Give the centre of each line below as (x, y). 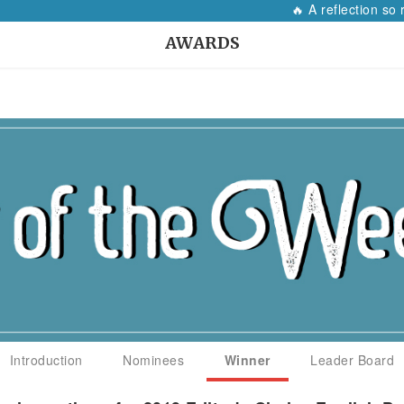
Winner (247, 360)
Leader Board (353, 360)
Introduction (46, 360)
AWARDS (202, 43)
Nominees (154, 360)
